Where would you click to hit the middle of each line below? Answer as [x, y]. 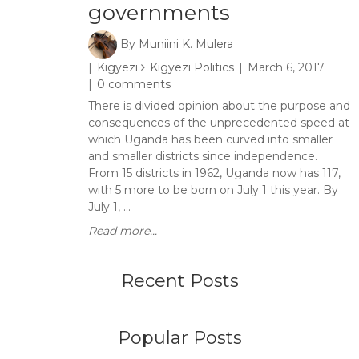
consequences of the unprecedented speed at [219, 123]
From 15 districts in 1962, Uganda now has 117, [214, 173]
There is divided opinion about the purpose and [219, 106]
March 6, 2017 [286, 67]
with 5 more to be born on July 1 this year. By [213, 190]
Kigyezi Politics [192, 67]
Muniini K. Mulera [186, 44]
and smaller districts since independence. [206, 156]
